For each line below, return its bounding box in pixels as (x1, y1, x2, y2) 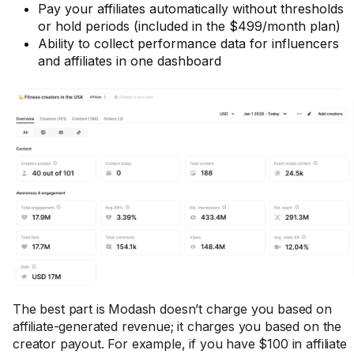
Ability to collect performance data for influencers (38, 36, 339, 51)
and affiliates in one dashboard (38, 53, 221, 69)
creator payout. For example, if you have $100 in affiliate (13, 336, 347, 352)
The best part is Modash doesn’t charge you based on (13, 301, 332, 317)
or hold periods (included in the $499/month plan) (38, 18, 341, 34)
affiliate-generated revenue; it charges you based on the (13, 318, 342, 334)
